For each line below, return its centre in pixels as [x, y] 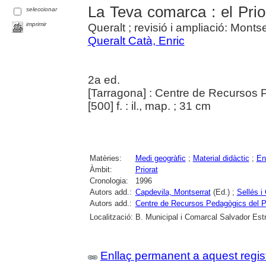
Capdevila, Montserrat [173, 192]
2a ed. [104, 80]
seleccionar [42, 9]
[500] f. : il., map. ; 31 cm [149, 106]
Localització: [111, 217]
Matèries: [105, 159]
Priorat [146, 170]
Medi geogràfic [160, 159]
